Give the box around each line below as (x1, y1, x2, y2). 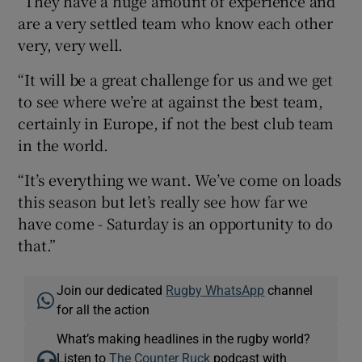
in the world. (18, 134, 108, 156)
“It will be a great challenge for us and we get (18, 69, 334, 90)
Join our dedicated (57, 284, 166, 297)
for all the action (57, 303, 150, 317)
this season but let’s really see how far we (18, 191, 308, 213)
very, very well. (18, 34, 124, 56)
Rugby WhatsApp (166, 284, 265, 297)
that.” (18, 234, 57, 256)
